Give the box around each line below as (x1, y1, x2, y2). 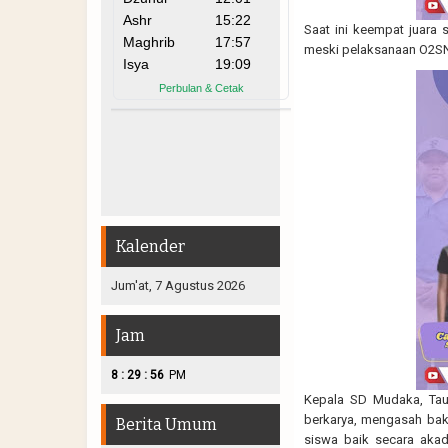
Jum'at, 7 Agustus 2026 (111, 277, 245, 293)
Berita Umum (116, 414, 217, 434)
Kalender (116, 236, 185, 256)
